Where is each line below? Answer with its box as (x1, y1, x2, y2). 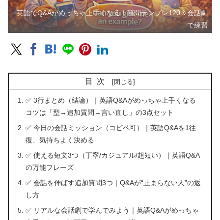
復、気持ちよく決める (26, 136, 95, 144)
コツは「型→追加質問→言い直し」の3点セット (26, 108, 174, 116)
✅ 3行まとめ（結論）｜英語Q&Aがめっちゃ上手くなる (26, 96, 196, 104)
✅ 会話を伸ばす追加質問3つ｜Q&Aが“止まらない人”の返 (26, 178, 201, 187)
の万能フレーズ (26, 163, 74, 171)
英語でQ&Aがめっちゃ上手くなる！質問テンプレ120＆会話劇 (17, 9, 208, 17)
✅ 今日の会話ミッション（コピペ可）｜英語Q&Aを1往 (26, 123, 196, 132)
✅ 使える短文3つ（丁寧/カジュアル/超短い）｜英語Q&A (26, 151, 200, 159)
